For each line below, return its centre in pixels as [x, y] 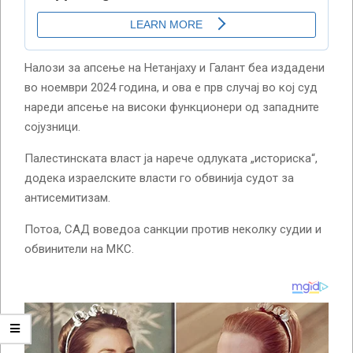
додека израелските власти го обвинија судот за [159, 178]
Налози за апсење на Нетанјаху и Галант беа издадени [175, 67]
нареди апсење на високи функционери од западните [172, 107]
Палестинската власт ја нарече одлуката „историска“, [171, 158]
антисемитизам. [67, 197]
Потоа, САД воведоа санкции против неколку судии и [173, 229]
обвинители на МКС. [79, 249]
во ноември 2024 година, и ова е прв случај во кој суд [171, 87]
